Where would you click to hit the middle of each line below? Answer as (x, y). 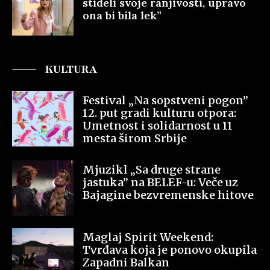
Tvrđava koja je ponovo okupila (170, 250)
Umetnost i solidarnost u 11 (158, 126)
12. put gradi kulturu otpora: (159, 113)
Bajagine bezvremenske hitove (168, 195)
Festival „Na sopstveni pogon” (165, 101)
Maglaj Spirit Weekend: (148, 237)
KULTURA (71, 70)
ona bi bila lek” (122, 15)
